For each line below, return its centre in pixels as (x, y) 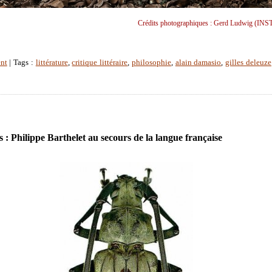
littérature (52, 63)
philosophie (151, 63)
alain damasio (198, 63)
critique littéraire (100, 63)
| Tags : (21, 63)
